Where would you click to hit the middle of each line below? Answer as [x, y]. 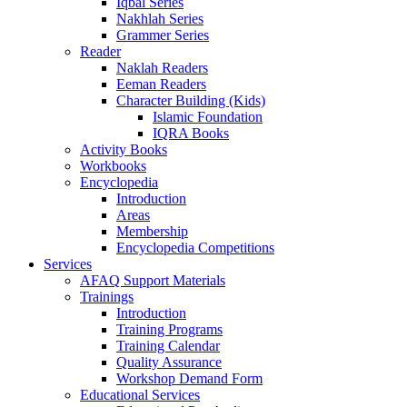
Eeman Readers [161, 84]
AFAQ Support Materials [153, 280]
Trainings [107, 297]
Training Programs [169, 329]
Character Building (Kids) [191, 100]
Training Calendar [168, 346]
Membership [152, 231]
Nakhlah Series [160, 19]
